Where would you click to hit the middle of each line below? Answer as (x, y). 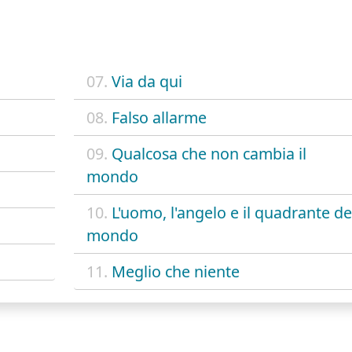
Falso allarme (159, 117)
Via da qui (147, 81)
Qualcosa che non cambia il (209, 153)
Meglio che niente (175, 271)
